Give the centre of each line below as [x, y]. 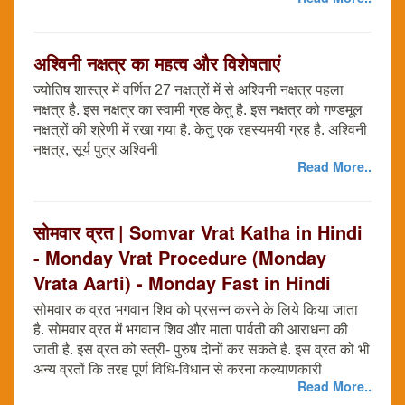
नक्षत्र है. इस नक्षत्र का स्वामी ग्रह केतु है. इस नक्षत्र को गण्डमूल [198, 110]
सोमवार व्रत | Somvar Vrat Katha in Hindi [198, 232]
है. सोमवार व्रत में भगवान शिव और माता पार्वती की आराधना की [191, 330]
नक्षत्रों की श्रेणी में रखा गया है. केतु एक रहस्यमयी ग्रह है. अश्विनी [200, 130]
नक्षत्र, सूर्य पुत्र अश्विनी [96, 150]
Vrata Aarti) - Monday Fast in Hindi [182, 283]
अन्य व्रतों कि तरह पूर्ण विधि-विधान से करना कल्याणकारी [178, 370]
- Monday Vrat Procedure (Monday [180, 258]
